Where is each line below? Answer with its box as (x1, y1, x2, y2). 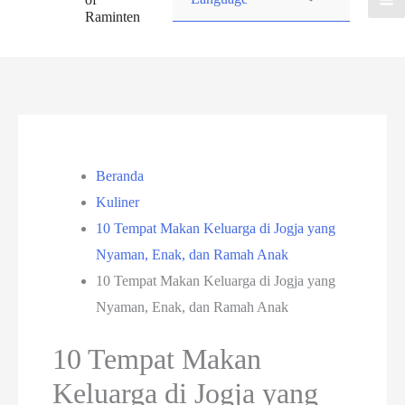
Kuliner (96, 194, 140, 211)
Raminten (84, 9, 140, 25)
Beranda (96, 168, 145, 184)
